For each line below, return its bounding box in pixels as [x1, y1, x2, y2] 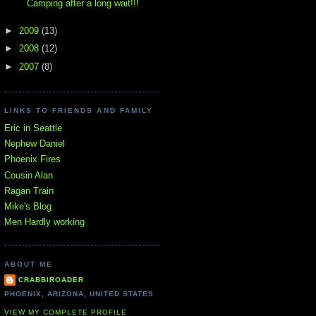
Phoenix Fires [4, 154, 61, 165]
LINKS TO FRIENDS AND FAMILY [4, 107, 153, 115]
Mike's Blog [4, 201, 51, 212]
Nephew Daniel [4, 138, 65, 150]
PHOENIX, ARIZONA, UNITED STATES [4, 290, 154, 298]
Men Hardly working [4, 217, 85, 228]
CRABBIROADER [18, 276, 85, 284]
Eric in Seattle [4, 122, 62, 133]
